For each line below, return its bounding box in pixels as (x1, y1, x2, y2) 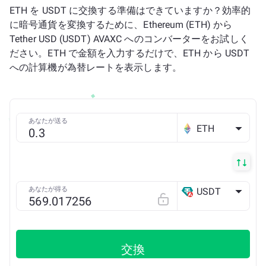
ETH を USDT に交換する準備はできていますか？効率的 (9, 5, 251, 16)
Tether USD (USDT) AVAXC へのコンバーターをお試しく (9, 33, 249, 45)
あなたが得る (28, 185, 68, 193)
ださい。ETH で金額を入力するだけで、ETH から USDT (9, 47, 250, 59)
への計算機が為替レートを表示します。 (9, 62, 182, 73)
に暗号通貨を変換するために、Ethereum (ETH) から (9, 19, 233, 30)
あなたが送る (28, 117, 68, 125)
